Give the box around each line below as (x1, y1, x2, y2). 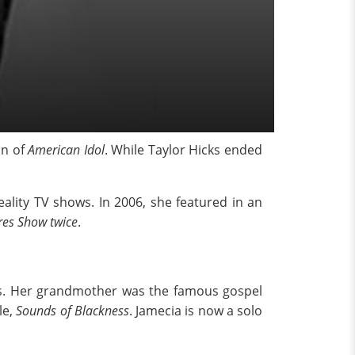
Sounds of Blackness (16, 302, 129, 319)
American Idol (28, 141, 105, 158)
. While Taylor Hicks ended (104, 141, 263, 158)
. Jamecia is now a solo (128, 302, 262, 319)
